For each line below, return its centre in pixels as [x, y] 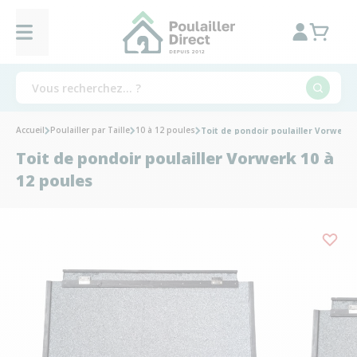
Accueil [30, 130]
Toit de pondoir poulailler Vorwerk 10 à [175, 158]
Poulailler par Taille [90, 130]
